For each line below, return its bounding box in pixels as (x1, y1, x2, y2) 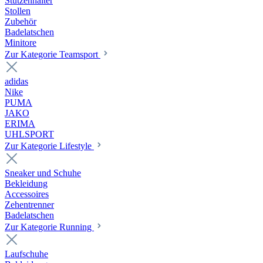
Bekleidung (5, 178, 48, 188)
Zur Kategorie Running (5, 222, 94, 232)
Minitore (5, 38, 36, 48)
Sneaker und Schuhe (5, 168, 81, 178)
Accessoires (5, 189, 49, 199)
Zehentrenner (5, 200, 54, 210)
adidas (5, 76, 28, 86)
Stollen (5, 6, 31, 16)
